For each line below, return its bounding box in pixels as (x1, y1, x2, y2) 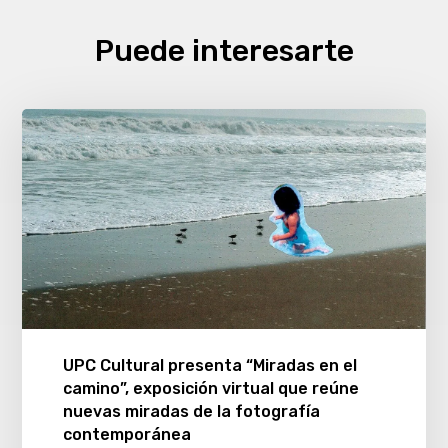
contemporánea (62, 425, 191, 445)
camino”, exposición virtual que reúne (62, 379, 359, 399)
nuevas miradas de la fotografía (62, 402, 320, 422)
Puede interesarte (94, 33, 354, 70)
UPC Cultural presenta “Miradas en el (62, 356, 357, 376)
